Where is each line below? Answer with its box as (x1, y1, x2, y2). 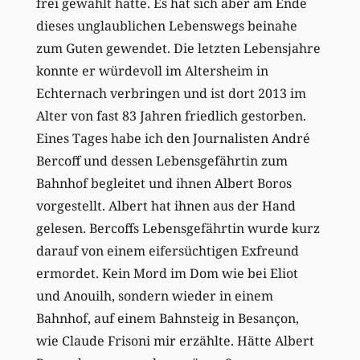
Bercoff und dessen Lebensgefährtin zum (35, 152, 288, 170)
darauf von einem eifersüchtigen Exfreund (35, 242, 299, 260)
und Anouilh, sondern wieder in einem (35, 287, 273, 305)
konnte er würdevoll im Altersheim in (35, 62, 268, 80)
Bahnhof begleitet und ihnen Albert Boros (35, 174, 292, 193)
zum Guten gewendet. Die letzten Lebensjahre (35, 39, 321, 58)
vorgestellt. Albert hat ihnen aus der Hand (35, 197, 296, 215)
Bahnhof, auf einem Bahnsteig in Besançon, (35, 309, 299, 328)
